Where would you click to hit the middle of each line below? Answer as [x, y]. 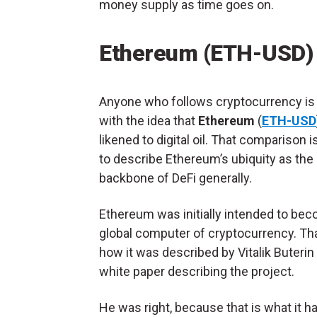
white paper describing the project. [198, 272]
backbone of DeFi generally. [177, 178]
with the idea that [147, 121]
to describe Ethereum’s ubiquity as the [206, 159]
